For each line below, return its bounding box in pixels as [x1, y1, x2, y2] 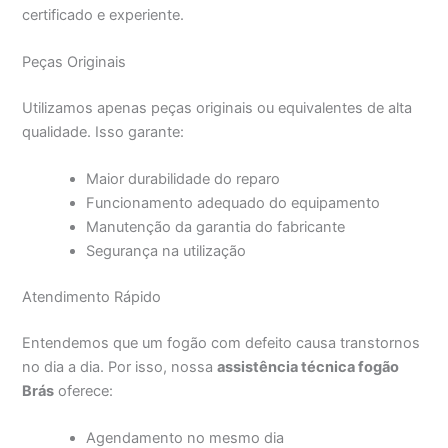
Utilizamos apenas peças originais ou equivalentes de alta [22, 98, 413, 117]
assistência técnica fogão [217, 357, 400, 376]
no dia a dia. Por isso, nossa [22, 357, 218, 376]
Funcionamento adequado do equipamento [86, 194, 381, 213]
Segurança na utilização [86, 242, 247, 261]
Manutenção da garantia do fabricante [86, 218, 346, 237]
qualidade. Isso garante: [22, 122, 185, 141]
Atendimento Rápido [22, 287, 162, 306]
